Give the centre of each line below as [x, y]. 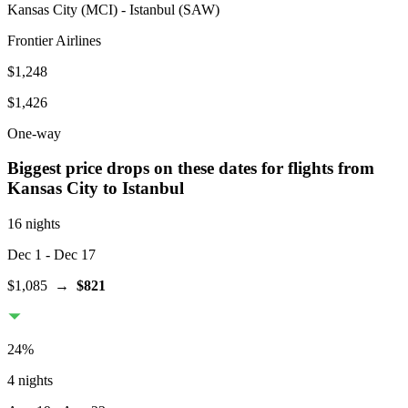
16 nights [34, 224]
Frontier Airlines [54, 40]
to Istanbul [143, 189]
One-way [34, 133]
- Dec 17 [69, 255]
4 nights [30, 381]
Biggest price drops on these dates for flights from [191, 168]
